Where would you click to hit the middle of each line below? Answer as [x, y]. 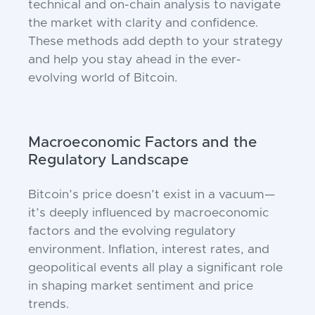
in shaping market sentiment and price [141, 287]
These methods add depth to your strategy [155, 42]
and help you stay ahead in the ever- [135, 60]
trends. [49, 305]
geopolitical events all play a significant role [155, 268]
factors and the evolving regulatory [132, 232]
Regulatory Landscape [109, 160]
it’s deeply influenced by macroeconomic [149, 213]
